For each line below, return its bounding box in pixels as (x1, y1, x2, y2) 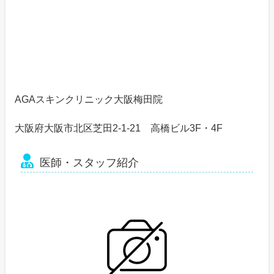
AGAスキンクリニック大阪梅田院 (14, 94, 163, 105)
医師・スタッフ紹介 (39, 157, 139, 169)
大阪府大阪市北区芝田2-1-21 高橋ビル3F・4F (14, 123, 223, 134)
